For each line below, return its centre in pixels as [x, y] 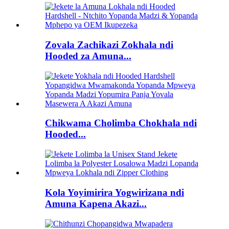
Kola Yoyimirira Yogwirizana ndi [114, 192]
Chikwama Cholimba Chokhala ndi [121, 123]
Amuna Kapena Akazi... [96, 203]
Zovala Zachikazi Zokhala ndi [109, 44]
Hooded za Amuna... [88, 56]
